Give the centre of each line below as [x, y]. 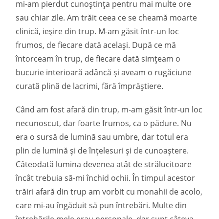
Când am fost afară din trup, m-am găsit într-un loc [109, 109]
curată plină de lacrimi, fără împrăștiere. [90, 86]
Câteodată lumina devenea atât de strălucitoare [104, 164]
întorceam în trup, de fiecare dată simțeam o [98, 59]
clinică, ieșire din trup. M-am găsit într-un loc [98, 31]
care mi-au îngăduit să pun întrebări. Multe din [101, 205]
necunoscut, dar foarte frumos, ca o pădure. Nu [104, 123]
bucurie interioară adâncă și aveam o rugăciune [104, 72]
